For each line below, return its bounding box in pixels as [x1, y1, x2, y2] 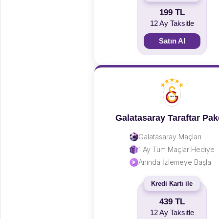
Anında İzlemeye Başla [138, 158, 211, 166]
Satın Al [158, 37, 185, 45]
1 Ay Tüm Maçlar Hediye [138, 145, 215, 153]
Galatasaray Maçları [138, 132, 201, 141]
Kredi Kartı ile [151, 180, 193, 187]
